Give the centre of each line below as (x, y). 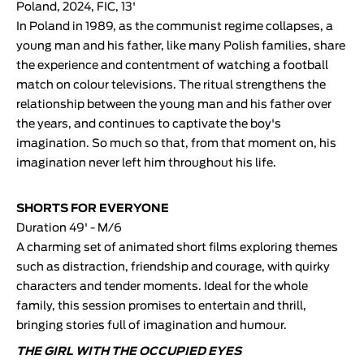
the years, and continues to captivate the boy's (149, 124)
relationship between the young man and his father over (174, 104)
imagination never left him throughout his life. (146, 163)
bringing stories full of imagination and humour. (152, 325)
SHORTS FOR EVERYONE (93, 208)
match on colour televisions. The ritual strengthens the (171, 85)
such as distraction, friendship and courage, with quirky (173, 267)
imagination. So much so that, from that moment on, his (176, 143)
